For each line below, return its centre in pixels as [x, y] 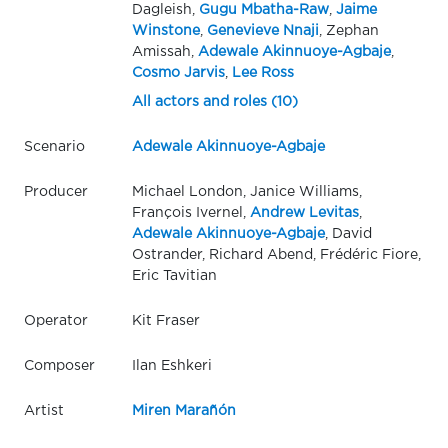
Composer [59, 365]
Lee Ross [262, 72]
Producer [56, 191]
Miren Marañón [183, 410]
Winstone [165, 30]
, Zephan [348, 30]
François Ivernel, [190, 212]
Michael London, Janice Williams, [246, 191]
